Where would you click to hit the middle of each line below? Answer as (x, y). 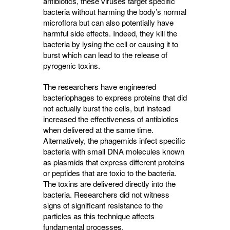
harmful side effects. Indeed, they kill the (110, 33)
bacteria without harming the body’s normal (115, 12)
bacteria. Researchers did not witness (106, 194)
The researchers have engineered (100, 87)
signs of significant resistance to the (103, 205)
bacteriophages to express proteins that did (115, 97)
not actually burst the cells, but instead (107, 108)
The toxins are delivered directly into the (109, 184)
